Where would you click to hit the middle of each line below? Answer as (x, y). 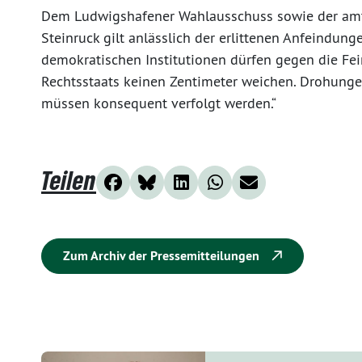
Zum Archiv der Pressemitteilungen (163, 255)
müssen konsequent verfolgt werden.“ (159, 103)
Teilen (69, 180)
